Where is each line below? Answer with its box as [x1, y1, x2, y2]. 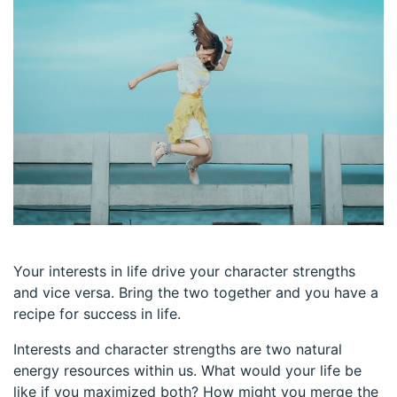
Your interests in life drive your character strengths [13, 262, 355, 281]
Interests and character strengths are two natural [13, 340, 342, 359]
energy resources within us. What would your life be [13, 362, 362, 380]
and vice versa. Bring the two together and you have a [13, 284, 378, 302]
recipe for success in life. [13, 305, 181, 323]
